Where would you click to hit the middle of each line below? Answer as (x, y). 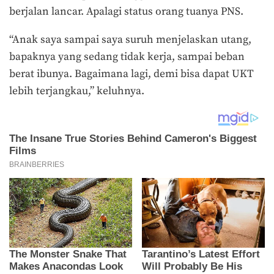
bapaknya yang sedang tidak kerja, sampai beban (127, 57)
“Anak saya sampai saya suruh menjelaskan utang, (130, 39)
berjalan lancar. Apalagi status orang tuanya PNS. (126, 12)
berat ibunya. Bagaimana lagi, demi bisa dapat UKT (131, 74)
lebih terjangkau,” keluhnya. (77, 91)
